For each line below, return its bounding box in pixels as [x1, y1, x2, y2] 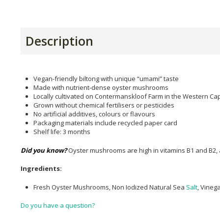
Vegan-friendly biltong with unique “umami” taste [33, 74, 179, 83]
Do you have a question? [21, 201, 95, 210]
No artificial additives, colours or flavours [33, 110, 155, 118]
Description [26, 32, 93, 49]
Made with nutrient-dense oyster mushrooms [33, 83, 168, 92]
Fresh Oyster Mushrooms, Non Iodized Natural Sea [33, 182, 186, 192]
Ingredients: [21, 164, 62, 173]
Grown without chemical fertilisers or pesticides [33, 101, 174, 110]
